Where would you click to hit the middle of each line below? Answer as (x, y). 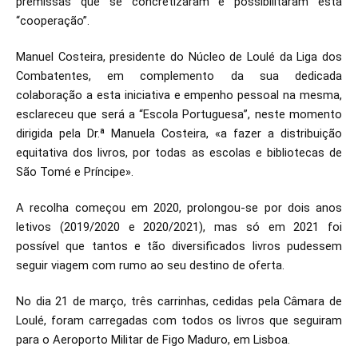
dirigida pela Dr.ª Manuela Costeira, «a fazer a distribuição (179, 133)
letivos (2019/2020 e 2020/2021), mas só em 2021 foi (179, 227)
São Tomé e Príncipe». (75, 172)
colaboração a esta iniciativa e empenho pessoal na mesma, (179, 95)
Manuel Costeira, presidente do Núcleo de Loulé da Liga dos (179, 57)
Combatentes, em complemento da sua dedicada (179, 76)
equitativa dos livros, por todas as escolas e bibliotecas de (179, 153)
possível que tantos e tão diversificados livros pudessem (179, 246)
